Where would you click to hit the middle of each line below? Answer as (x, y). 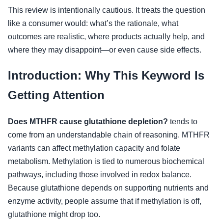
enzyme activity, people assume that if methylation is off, (105, 201)
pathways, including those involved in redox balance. (100, 175)
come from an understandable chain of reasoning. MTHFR (109, 135)
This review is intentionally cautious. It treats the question (107, 10)
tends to (183, 122)
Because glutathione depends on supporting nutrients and (108, 188)
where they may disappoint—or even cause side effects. (105, 50)
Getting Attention (56, 95)
